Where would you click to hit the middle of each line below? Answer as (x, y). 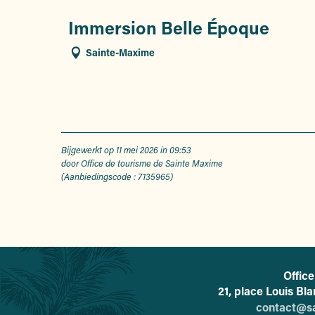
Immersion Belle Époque (169, 28)
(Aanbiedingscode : (99, 177)
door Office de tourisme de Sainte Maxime (142, 163)
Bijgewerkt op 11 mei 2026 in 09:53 (126, 150)
